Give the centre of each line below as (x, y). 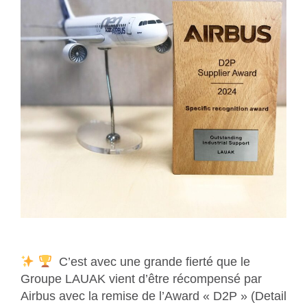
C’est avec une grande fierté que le (151, 262)
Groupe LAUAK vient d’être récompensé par (141, 279)
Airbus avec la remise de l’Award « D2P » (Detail (153, 296)
